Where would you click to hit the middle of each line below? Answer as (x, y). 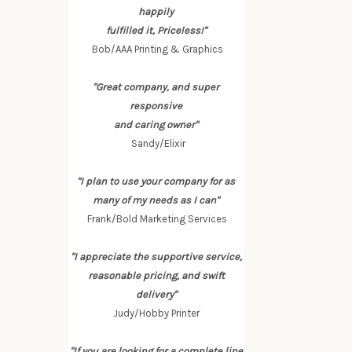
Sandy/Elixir (156, 143)
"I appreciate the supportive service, (156, 257)
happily (156, 11)
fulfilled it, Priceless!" (156, 30)
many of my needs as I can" (156, 200)
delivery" (156, 294)
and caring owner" (156, 125)
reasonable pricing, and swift (156, 275)
